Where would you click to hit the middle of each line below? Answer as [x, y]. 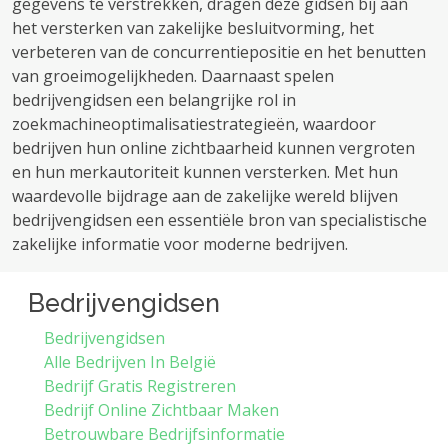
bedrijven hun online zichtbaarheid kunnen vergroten [213, 148]
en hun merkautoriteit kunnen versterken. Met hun [205, 172]
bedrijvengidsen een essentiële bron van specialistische [219, 220]
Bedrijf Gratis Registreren [140, 386]
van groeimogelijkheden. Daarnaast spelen [173, 76]
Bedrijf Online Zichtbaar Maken [161, 410]
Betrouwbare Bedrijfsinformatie [164, 434]
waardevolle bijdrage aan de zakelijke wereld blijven [205, 196]
